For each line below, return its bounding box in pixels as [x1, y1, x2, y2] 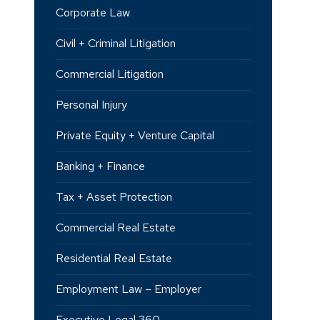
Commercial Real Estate [55, 220, 176, 235]
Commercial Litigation [55, 66, 164, 81]
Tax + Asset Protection [55, 189, 172, 204]
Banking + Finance [55, 159, 145, 174]
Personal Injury [55, 97, 127, 112]
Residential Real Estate [55, 251, 172, 266]
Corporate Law [55, 5, 130, 20]
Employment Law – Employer [55, 281, 201, 296]
